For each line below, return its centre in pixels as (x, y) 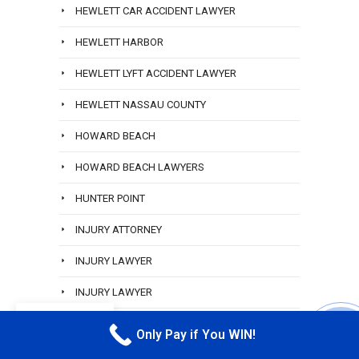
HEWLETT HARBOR (119, 42)
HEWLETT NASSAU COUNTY (141, 105)
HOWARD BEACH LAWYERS (140, 167)
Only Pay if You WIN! (196, 335)
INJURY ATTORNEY (119, 230)
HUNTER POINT (110, 199)
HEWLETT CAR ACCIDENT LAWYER (155, 11)
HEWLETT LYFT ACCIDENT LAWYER (156, 74)
